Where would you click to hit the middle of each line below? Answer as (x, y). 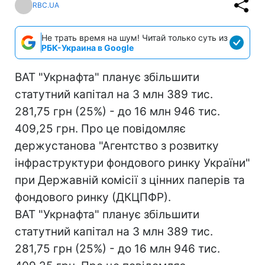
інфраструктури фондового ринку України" (132, 163)
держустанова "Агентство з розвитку (117, 146)
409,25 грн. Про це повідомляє (100, 128)
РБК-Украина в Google (88, 47)
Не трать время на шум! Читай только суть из (135, 37)
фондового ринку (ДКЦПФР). (93, 197)
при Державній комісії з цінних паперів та (130, 180)
